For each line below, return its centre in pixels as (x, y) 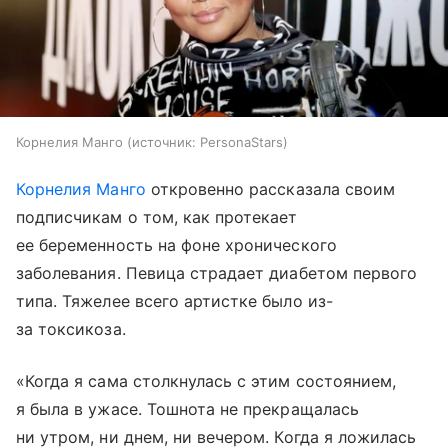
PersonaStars (241, 142)
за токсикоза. (71, 329)
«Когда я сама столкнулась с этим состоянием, (206, 381)
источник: (164, 142)
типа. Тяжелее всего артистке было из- (174, 301)
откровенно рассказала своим (270, 189)
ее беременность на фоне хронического (176, 245)
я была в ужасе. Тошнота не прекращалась (187, 409)
